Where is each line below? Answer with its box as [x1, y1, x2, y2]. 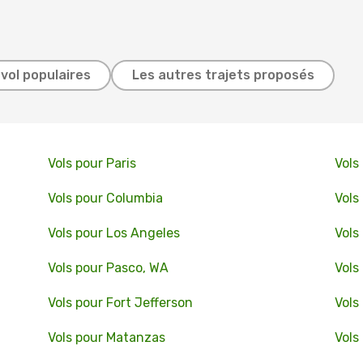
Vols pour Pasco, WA [47, 260, 169, 275]
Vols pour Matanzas [47, 330, 165, 345]
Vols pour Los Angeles [47, 225, 180, 241]
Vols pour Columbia [47, 190, 163, 206]
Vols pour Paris [47, 156, 136, 171]
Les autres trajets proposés [131, 67, 314, 83]
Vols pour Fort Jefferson [47, 295, 193, 310]
